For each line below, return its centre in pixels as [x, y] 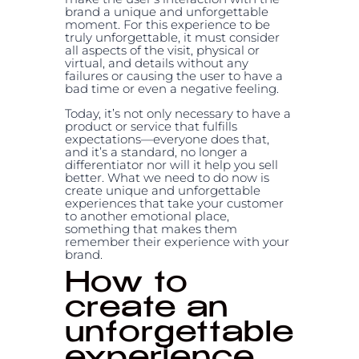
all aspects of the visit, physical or [162, 50]
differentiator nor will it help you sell [171, 164]
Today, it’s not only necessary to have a [177, 113]
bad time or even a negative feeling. [171, 88]
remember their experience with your [177, 241]
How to [126, 285]
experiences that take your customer [174, 203]
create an [146, 310]
